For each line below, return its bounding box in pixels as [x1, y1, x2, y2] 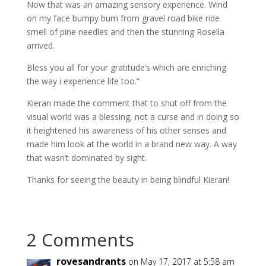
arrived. [26, 39, 55, 51]
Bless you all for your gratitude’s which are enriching [26, 61, 226, 73]
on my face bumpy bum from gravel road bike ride [26, 12, 220, 24]
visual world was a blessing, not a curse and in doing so [26, 110, 239, 122]
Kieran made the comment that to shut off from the [26, 97, 227, 109]
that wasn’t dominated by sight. [26, 151, 147, 163]
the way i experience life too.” [26, 75, 140, 87]
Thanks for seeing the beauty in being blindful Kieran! [26, 173, 229, 185]
